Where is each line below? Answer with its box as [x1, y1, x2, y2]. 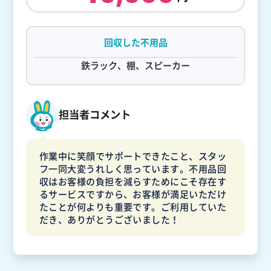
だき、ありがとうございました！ [39, 212, 180, 226]
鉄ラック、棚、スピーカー [81, 58, 190, 73]
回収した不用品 [103, 35, 168, 50]
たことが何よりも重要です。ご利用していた [39, 199, 227, 214]
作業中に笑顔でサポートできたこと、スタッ [39, 148, 227, 163]
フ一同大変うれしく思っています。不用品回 [39, 161, 227, 175]
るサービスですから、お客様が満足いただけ [39, 186, 227, 201]
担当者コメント [59, 106, 131, 123]
